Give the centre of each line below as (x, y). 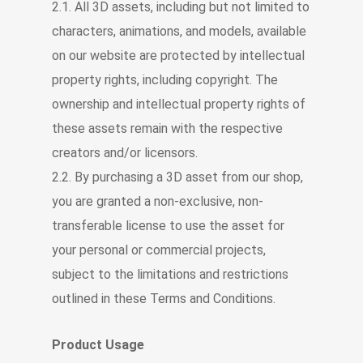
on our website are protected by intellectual (178, 56)
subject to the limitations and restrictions (170, 274)
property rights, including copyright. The (165, 80)
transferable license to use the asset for (168, 226)
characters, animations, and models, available (179, 31)
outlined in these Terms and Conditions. (164, 299)
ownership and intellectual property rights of (179, 104)
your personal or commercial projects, (159, 250)
